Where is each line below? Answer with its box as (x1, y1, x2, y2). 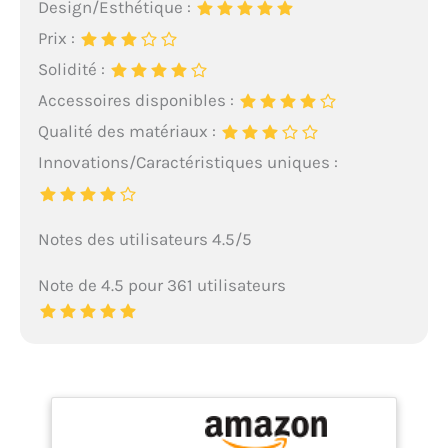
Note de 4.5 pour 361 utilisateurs (37, 275, 286, 296)
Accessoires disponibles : (37, 90, 238, 111)
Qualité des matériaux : (37, 121, 220, 142)
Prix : (37, 28, 79, 49)
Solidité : (37, 59, 109, 80)
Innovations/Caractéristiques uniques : (37, 152, 338, 173)
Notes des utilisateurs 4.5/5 (37, 229, 252, 250)
